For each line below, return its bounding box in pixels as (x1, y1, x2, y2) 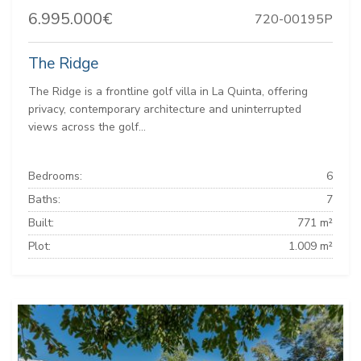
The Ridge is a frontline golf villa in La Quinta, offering (28, 84, 308, 100)
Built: (28, 215, 54, 231)
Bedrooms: (28, 168, 82, 185)
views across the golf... (28, 119, 146, 135)
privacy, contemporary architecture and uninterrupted (28, 102, 301, 118)
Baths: (28, 192, 60, 208)
